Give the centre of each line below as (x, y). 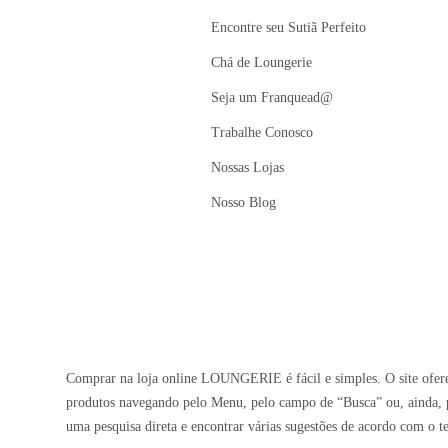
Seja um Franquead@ (272, 98)
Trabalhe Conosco (262, 133)
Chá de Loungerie (262, 63)
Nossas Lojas (248, 168)
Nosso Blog (244, 203)
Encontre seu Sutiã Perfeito (289, 28)
